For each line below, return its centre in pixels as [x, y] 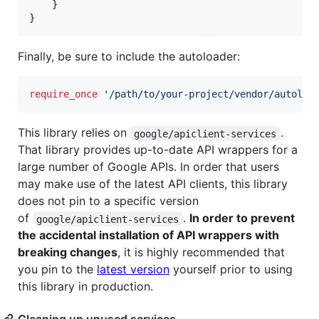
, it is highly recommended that [201, 252]
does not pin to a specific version [108, 201]
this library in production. [85, 287]
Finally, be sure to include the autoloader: [129, 57]
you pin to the [57, 270]
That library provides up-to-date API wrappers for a [158, 150]
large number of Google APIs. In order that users [148, 167]
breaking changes [68, 252]
